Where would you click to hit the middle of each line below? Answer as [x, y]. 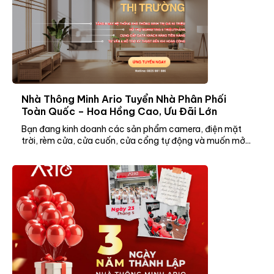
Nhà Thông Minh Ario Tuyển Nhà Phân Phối [124, 99]
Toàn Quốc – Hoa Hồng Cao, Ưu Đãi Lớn [119, 111]
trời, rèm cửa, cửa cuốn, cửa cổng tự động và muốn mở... [136, 140]
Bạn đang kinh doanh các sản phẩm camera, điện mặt [131, 129]
